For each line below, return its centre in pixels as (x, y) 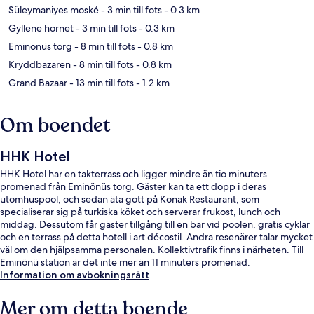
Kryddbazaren (40, 64)
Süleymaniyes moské (54, 9)
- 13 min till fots (101, 82)
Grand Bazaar (38, 82)
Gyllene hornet (41, 28)
